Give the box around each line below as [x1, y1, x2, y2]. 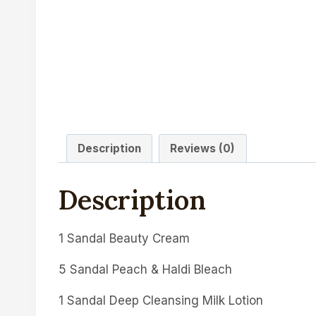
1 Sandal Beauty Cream [59, 231, 190, 245]
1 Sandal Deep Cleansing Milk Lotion [59, 293, 263, 308]
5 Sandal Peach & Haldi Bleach [59, 262, 232, 276]
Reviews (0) [170, 141, 236, 155]
